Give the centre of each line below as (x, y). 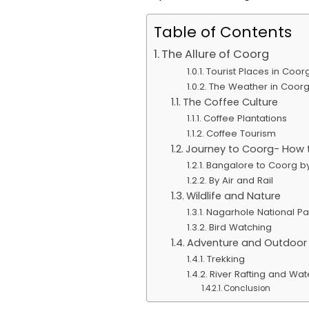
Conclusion (247, 288)
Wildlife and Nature (234, 196)
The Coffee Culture (231, 102)
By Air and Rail (241, 180)
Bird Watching (240, 227)
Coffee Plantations (245, 118)
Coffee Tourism (241, 133)
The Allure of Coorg (215, 54)
